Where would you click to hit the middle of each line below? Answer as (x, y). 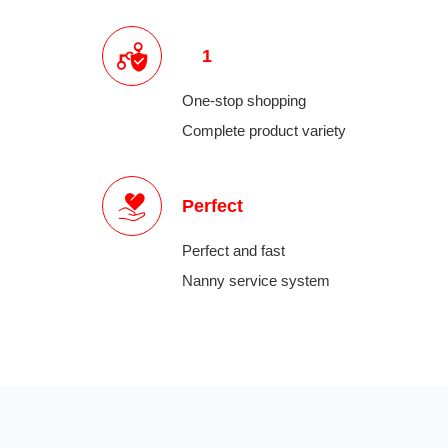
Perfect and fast (233, 250)
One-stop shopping (244, 100)
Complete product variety (264, 130)
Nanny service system (256, 280)
